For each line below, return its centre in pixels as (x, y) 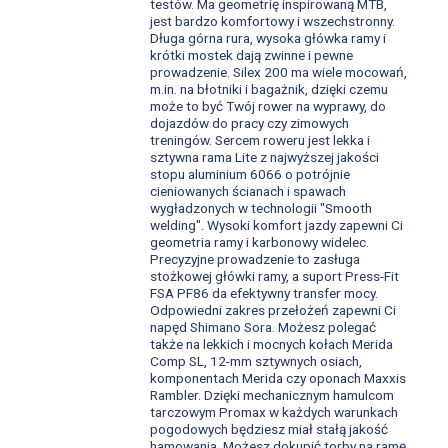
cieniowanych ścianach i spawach (247, 190)
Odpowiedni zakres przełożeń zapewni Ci (272, 309)
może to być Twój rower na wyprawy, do (267, 105)
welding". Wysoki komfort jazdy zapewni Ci (276, 224)
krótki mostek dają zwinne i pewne (251, 54)
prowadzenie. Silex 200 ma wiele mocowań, (278, 71)
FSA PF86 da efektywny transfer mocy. (263, 292)
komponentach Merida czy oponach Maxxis (277, 377)
